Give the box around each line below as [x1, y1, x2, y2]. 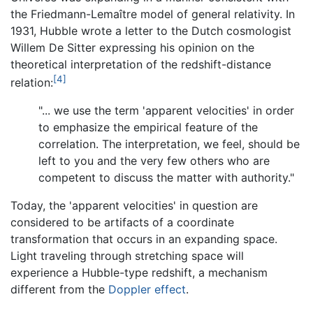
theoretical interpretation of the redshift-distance [10, 57, 271, 71]
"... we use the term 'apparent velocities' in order [38, 103, 294, 117]
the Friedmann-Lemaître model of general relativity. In [10, 6, 295, 21]
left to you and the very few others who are [38, 153, 270, 168]
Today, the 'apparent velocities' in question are [10, 198, 258, 212]
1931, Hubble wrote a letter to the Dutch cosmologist [10, 23, 291, 38]
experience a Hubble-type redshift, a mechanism [10, 265, 268, 279]
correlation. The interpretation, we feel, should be [38, 136, 300, 151]
